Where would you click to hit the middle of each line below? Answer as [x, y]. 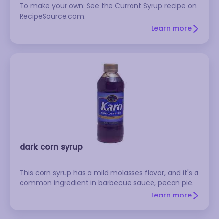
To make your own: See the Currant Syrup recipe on [108, 6]
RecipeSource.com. [53, 16]
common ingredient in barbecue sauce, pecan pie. [107, 183]
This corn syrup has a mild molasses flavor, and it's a [109, 173]
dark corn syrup [51, 147]
